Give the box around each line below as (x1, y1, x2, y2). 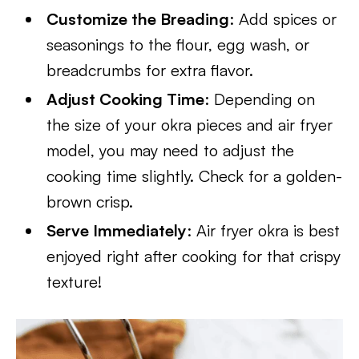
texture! (46, 272, 103, 292)
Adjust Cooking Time (46, 89, 205, 109)
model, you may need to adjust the (46, 140, 295, 160)
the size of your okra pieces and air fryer (46, 115, 333, 135)
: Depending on (204, 89, 316, 109)
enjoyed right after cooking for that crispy (46, 246, 341, 266)
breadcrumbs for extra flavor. (46, 60, 254, 80)
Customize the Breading (46, 9, 230, 29)
